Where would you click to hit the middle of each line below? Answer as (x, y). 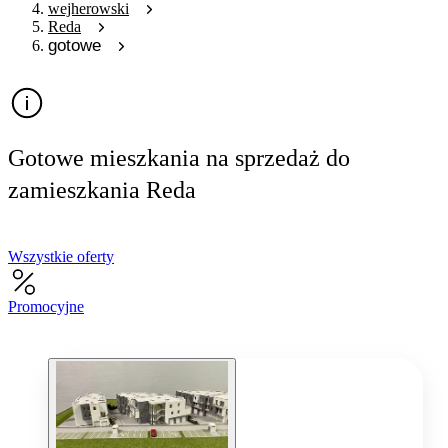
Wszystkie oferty (61, 256)
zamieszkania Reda (102, 190)
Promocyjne (46, 306)
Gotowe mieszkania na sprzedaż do (179, 158)
